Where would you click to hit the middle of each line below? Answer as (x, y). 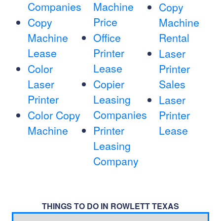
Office (107, 38)
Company (116, 161)
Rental (174, 38)
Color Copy (54, 115)
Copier (109, 84)
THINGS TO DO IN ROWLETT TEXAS (110, 206)
